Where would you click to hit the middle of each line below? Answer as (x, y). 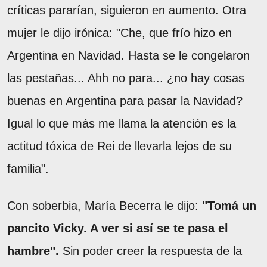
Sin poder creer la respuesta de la (152, 251)
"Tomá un (229, 205)
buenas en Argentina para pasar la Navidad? (125, 100)
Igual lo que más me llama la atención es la (122, 123)
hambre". (35, 251)
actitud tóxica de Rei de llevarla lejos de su (119, 146)
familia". (30, 168)
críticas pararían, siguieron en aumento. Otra (127, 10)
